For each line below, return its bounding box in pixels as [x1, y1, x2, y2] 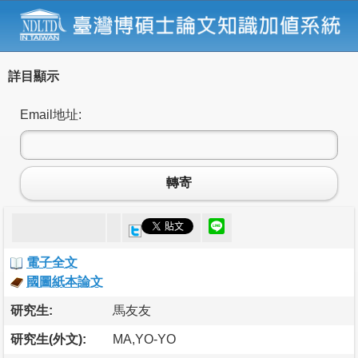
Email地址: [20, 107, 82, 121]
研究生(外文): [10, 332, 86, 346]
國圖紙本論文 [26, 274, 103, 288]
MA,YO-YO [113, 332, 176, 346]
